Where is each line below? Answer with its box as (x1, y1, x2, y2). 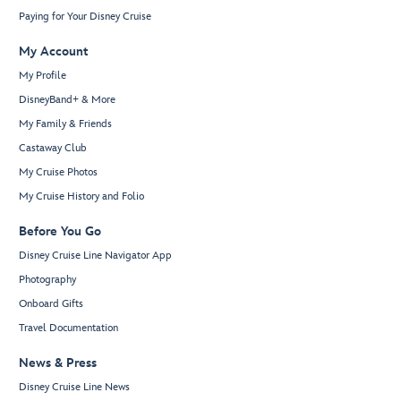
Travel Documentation (19, 321, 118, 336)
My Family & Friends (19, 117, 112, 132)
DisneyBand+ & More (19, 93, 115, 107)
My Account (19, 44, 88, 60)
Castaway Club (19, 141, 87, 156)
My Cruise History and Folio (19, 190, 144, 204)
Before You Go (19, 224, 101, 240)
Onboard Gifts (19, 297, 83, 311)
